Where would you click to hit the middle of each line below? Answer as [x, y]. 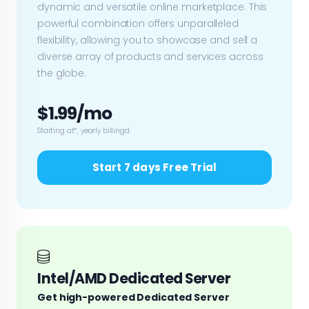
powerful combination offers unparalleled [138, 23]
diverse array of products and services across [150, 56]
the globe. [62, 73]
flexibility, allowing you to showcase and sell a [148, 40]
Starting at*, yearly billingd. [84, 130]
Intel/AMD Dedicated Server [134, 278]
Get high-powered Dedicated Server [133, 297]
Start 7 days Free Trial [154, 167]
